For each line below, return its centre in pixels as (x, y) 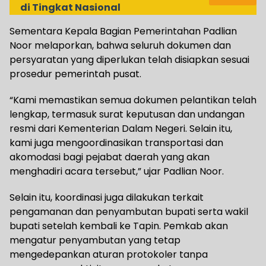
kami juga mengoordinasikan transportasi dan (116, 143)
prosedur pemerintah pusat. (75, 74)
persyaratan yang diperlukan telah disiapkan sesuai (129, 60)
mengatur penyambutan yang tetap (95, 240)
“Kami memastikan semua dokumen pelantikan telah (133, 100)
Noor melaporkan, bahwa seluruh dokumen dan (120, 46)
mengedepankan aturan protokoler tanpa (109, 255)
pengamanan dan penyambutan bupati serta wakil (129, 212)
